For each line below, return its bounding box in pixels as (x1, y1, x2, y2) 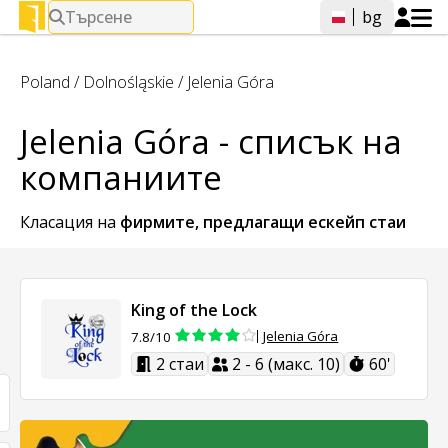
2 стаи (155, 353, 204, 376)
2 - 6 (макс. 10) (232, 353, 341, 376)
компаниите (20, 155, 222, 200)
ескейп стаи (308, 211, 406, 233)
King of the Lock (131, 299, 257, 321)
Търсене (65, 6, 132, 28)
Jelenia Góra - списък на (20, 119, 402, 164)
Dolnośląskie (83, 71, 174, 93)
